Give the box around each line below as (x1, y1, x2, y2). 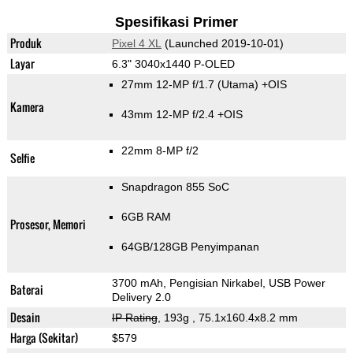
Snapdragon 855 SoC (121, 180, 229, 194)
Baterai (9, 281, 43, 299)
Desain (9, 309, 40, 326)
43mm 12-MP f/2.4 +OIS (121, 108, 243, 121)
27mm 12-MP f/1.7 (121, 78, 217, 91)
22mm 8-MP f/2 (121, 144, 199, 158)
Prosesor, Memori (9, 216, 86, 233)
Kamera (9, 98, 44, 116)
